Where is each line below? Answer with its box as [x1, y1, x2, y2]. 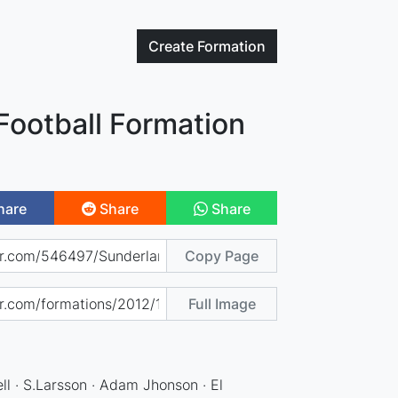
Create [148, 37, 198, 55]
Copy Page [185, 246, 259, 265]
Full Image [187, 294, 256, 313]
